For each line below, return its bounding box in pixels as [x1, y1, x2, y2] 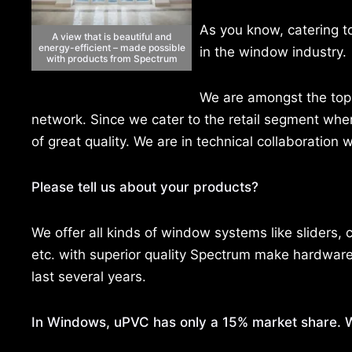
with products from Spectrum [46, 52, 178, 64]
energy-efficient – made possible [38, 41, 185, 53]
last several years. [31, 268, 146, 284]
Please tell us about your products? [31, 178, 258, 195]
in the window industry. [200, 43, 346, 60]
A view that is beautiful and [51, 30, 172, 42]
